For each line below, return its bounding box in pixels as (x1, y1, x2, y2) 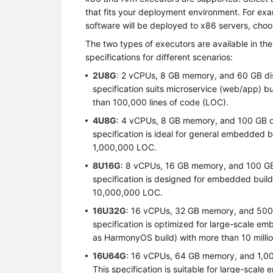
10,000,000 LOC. (93, 187, 163, 197)
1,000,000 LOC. (93, 142, 157, 152)
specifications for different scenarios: (85, 52, 233, 62)
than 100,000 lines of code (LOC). (93, 97, 229, 107)
